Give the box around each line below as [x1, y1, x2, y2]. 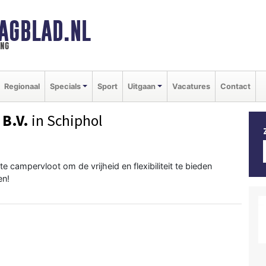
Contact [220, 81, 251, 91]
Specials [50, 81, 81, 91]
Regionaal [4, 81, 40, 91]
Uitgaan [127, 81, 156, 91]
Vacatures [172, 81, 210, 91]
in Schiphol [28, 110, 103, 130]
